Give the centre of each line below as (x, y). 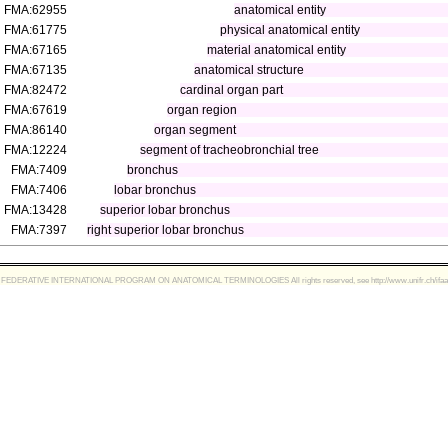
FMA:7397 (39, 230)
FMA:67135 (35, 70)
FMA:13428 (35, 210)
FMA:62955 (35, 10)
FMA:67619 (35, 110)
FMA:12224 (35, 150)
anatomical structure (248, 70)
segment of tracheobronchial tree (230, 150)
